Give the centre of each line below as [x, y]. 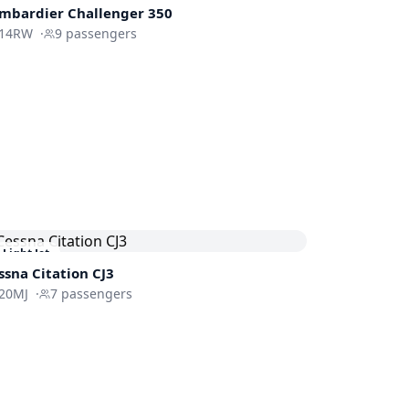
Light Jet [26, 253]
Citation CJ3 [73, 273]
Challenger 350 [120, 13]
